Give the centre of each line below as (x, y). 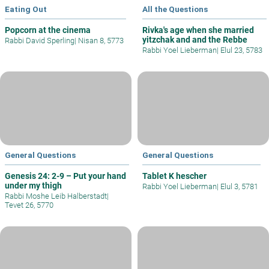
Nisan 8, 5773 (100, 41)
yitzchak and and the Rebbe (195, 40)
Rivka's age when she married (164, 30)
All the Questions (175, 9)
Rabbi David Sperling (40, 41)
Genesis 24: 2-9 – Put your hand (65, 176)
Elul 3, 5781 (238, 187)
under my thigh (33, 186)
